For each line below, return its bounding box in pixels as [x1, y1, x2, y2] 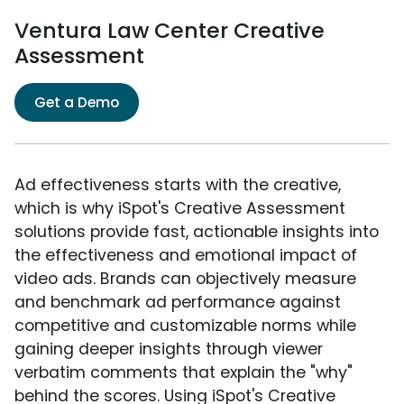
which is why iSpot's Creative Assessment [14, 197, 345, 220]
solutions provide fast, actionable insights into [14, 221, 379, 243]
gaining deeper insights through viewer [14, 338, 323, 361]
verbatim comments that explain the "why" [14, 362, 353, 384]
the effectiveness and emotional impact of [14, 244, 357, 267]
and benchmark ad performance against [14, 291, 341, 314]
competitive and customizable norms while [14, 315, 356, 337]
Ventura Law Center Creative [14, 15, 325, 46]
